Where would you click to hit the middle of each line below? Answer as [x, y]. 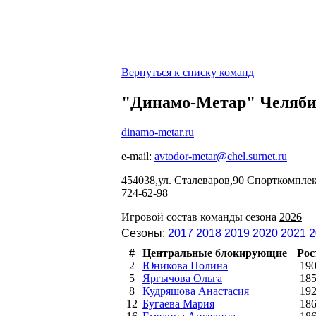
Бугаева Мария [178, 303]
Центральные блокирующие [215, 253]
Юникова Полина [185, 265]
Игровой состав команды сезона [200, 217]
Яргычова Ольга [182, 278]
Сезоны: [145, 233]
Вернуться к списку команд [188, 72]
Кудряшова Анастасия [196, 291]
